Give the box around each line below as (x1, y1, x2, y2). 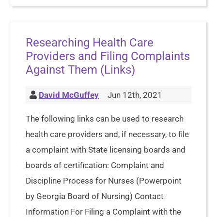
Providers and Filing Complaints (26, 49, 190, 63)
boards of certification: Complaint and (26, 160, 165, 170)
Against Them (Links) (26, 63, 136, 77)
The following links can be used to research (26, 114, 184, 124)
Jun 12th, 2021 (106, 90, 163, 100)
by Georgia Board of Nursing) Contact (26, 191, 164, 201)
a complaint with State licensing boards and (26, 145, 186, 155)
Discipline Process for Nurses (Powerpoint (26, 176, 182, 186)
